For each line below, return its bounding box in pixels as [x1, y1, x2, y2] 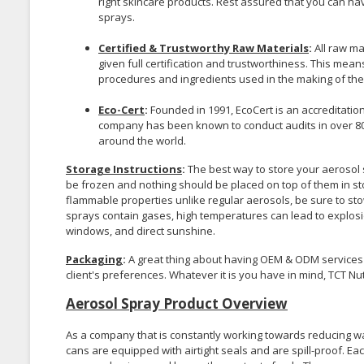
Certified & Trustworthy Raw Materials [98, 40, 309, 55]
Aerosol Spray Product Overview [66, 293, 288, 313]
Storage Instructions [66, 161, 182, 176]
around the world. [98, 132, 186, 148]
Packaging [66, 251, 123, 266]
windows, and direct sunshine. [66, 223, 215, 238]
